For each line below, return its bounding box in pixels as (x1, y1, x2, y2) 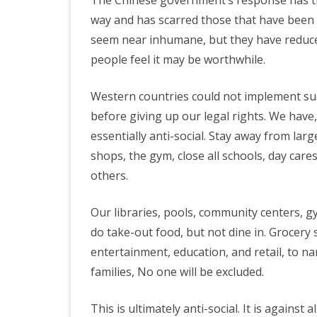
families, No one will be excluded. (91, 264, 264, 279)
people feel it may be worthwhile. (91, 52, 265, 67)
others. (91, 168, 128, 183)
